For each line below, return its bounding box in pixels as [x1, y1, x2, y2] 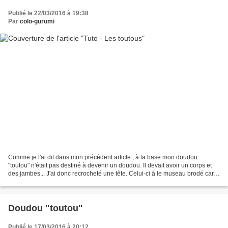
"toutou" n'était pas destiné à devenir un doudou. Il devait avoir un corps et [8, 162, 212, 169]
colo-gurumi [20, 17, 54, 25]
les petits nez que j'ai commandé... [8, 178, 103, 186]
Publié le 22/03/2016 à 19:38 [8, 9, 89, 17]
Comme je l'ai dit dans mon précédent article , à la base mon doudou [8, 154, 197, 161]
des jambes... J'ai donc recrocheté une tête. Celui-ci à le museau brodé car [8, 170, 214, 178]
